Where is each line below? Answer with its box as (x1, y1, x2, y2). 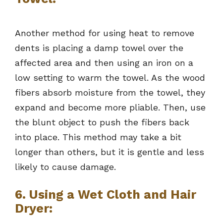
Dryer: (15, 201, 53, 216)
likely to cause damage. (15, 162, 116, 172)
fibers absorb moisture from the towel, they (15, 87, 205, 98)
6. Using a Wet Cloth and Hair (15, 187, 196, 202)
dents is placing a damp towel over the (15, 43, 183, 54)
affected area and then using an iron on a (15, 57, 193, 68)
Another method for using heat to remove (15, 28, 194, 39)
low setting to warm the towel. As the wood (15, 72, 205, 83)
